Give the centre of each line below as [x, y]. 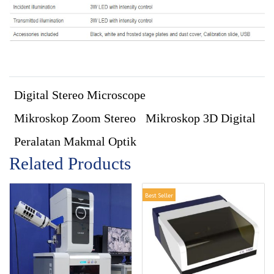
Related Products [70, 164]
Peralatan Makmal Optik [75, 142]
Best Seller [159, 195]
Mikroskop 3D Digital [201, 118]
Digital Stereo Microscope [80, 95]
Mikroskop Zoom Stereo [75, 118]
